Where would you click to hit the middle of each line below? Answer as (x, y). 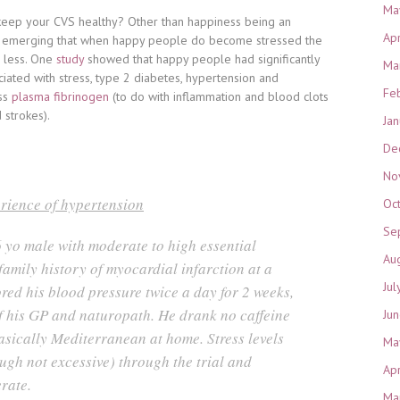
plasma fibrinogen (60, 96)
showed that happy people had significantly (202, 59)
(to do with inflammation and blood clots (219, 96)
